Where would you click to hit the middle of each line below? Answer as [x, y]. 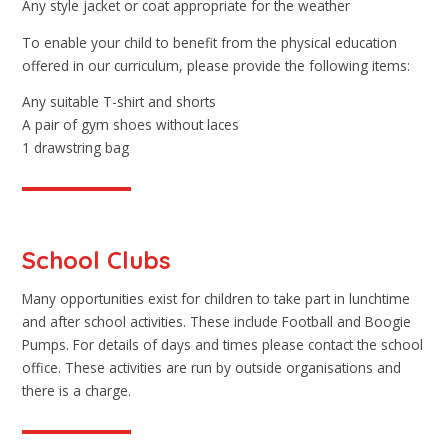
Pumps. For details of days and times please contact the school [223, 345]
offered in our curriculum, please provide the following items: [216, 65]
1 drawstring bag [76, 148]
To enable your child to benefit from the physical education [210, 42]
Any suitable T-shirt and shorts [119, 102]
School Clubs [97, 259]
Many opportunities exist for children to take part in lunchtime [216, 299]
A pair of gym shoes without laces [131, 125]
